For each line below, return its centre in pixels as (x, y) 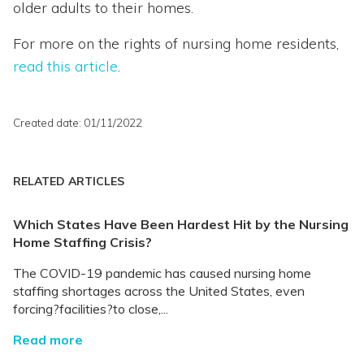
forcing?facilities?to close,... (91, 309)
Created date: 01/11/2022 (78, 123)
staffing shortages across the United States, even (159, 291)
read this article (65, 67)
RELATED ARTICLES (69, 182)
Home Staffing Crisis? (82, 243)
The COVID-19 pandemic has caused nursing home (162, 273)
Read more (48, 340)
